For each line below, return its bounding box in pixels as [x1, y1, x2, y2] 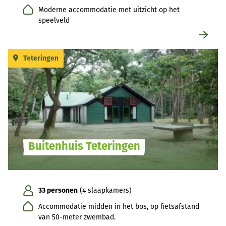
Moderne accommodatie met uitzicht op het [38, 6, 180, 15]
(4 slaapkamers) [78, 186, 132, 195]
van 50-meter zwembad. [38, 213, 116, 222]
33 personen [38, 186, 78, 195]
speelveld [38, 16, 70, 25]
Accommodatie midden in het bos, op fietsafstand [38, 202, 199, 211]
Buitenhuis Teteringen [28, 139, 140, 153]
